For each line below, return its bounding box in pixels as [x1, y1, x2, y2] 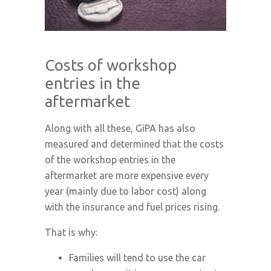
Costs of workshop [45, 56, 177, 74]
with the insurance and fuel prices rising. [45, 201, 220, 212]
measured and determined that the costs [45, 139, 224, 149]
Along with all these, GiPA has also [45, 123, 195, 134]
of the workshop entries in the [45, 154, 175, 165]
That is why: [45, 227, 97, 238]
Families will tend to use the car [69, 252, 206, 263]
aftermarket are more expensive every [45, 170, 209, 181]
